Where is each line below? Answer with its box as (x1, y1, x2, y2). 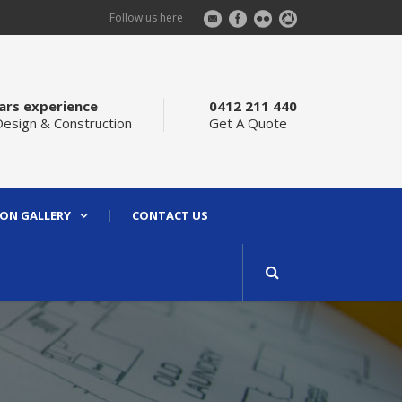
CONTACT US (132, 207, 208, 223)
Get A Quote (209, 114, 287, 132)
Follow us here (109, 10, 183, 25)
